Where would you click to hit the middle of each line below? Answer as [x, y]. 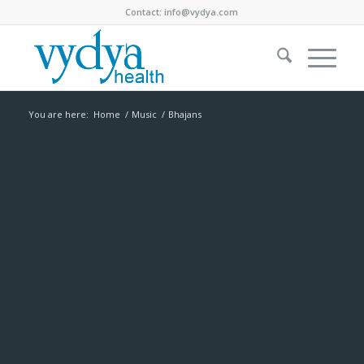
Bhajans [184, 114]
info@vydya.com [201, 12]
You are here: [58, 114]
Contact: [145, 12]
